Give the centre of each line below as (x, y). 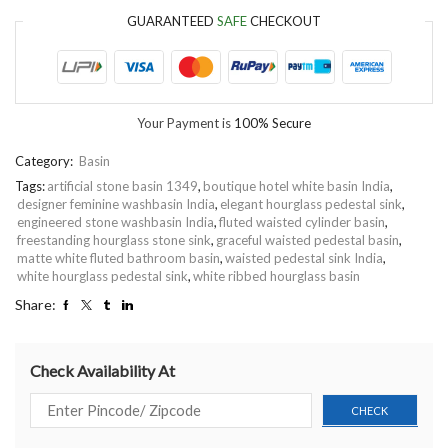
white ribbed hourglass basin (276, 276)
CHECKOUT (284, 21)
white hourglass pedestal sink (102, 276)
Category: (45, 161)
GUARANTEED (172, 21)
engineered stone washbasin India (115, 222)
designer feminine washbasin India (116, 204)
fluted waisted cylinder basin (302, 222)
